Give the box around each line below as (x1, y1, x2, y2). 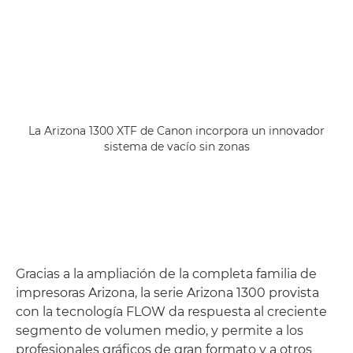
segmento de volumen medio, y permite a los (16, 323, 303, 338)
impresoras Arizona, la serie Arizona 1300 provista (16, 285, 319, 300)
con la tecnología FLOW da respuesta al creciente (16, 304, 327, 319)
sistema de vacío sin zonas (103, 139, 250, 154)
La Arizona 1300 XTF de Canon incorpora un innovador (28, 124, 325, 138)
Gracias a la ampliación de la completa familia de (16, 266, 317, 281)
